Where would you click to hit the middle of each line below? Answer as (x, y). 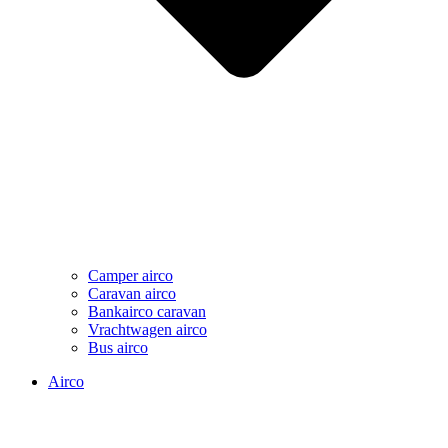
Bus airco (118, 348)
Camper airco (130, 276)
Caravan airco (132, 294)
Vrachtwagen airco (147, 330)
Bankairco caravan (147, 312)
